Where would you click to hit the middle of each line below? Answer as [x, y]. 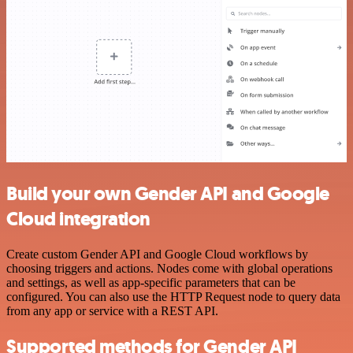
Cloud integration [78, 219]
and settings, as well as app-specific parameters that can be [151, 283]
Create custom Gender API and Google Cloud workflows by [157, 255]
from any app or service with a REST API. [112, 311]
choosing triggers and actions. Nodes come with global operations [169, 269]
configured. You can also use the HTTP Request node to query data [173, 297]
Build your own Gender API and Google [168, 194]
